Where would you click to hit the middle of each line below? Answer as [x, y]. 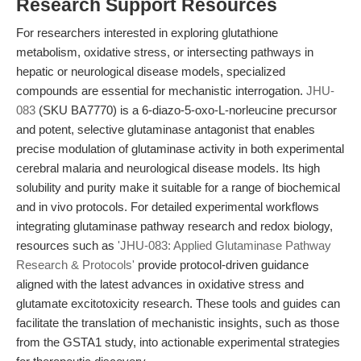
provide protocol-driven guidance [222, 265]
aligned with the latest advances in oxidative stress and [160, 284]
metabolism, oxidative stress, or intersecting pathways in [165, 52]
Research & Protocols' [75, 265]
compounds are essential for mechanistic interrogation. [161, 91]
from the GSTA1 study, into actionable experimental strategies [178, 342]
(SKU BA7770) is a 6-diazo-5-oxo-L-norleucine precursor [186, 110]
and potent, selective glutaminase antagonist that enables [166, 129]
